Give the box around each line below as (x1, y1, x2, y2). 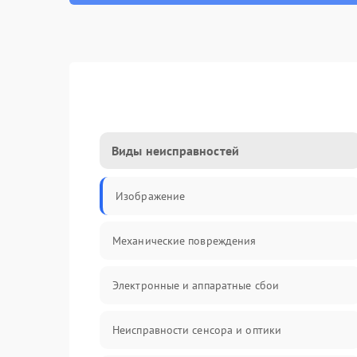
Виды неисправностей (112, 143, 239, 159)
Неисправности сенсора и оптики (112, 323, 281, 337)
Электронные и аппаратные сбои (112, 278, 279, 292)
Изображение (116, 189, 186, 203)
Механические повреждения (112, 233, 257, 248)
